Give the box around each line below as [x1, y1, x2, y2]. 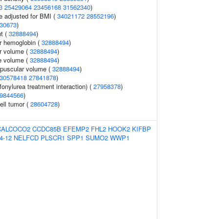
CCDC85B [32, 124, 61, 133]
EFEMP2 [63, 124, 89, 133]
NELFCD [14, 133, 39, 142]
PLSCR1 [41, 133, 65, 142]
